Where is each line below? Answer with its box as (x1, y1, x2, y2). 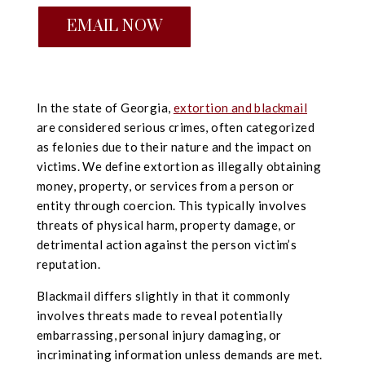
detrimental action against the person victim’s (36, 237, 297, 253)
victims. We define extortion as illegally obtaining (36, 159, 322, 174)
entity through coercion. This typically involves (36, 198, 306, 213)
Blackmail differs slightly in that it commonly (36, 288, 291, 304)
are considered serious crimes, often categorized (36, 120, 314, 135)
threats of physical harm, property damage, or (36, 218, 297, 233)
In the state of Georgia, (36, 100, 171, 116)
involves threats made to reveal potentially (36, 308, 283, 323)
